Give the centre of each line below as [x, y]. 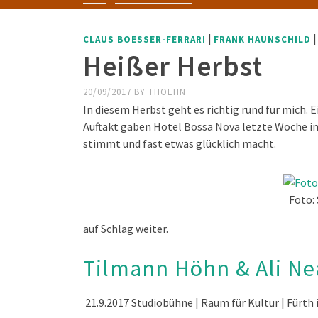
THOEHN [167, 92]
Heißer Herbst [173, 66]
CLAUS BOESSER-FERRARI [144, 39]
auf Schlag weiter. [126, 229]
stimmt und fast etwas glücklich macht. [180, 143]
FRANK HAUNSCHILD [262, 39]
